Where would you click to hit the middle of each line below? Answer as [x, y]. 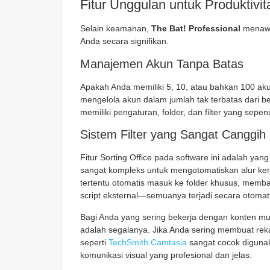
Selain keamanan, [116, 29]
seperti [94, 242]
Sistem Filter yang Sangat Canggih [173, 135]
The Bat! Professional [196, 29]
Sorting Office [126, 158]
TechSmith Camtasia [148, 242]
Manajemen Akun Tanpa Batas [162, 64]
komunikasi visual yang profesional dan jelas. [166, 255]
